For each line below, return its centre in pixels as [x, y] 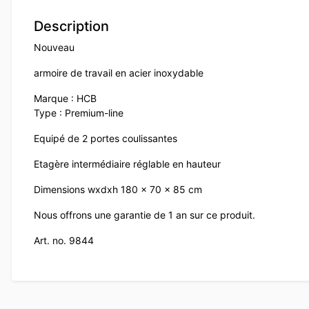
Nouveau [54, 47]
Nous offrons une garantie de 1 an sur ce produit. [144, 215]
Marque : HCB [65, 98]
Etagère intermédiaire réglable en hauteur [127, 163]
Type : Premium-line [79, 112]
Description [71, 26]
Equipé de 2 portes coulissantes [106, 138]
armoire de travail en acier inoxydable [119, 72]
